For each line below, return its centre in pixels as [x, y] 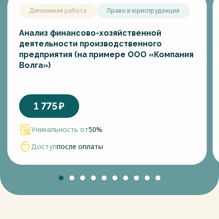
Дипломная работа [58, 11]
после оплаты [80, 146]
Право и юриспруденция [143, 11]
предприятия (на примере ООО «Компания [106, 55]
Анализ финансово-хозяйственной [90, 33]
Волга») [35, 65]
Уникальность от [60, 130]
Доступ [44, 146]
